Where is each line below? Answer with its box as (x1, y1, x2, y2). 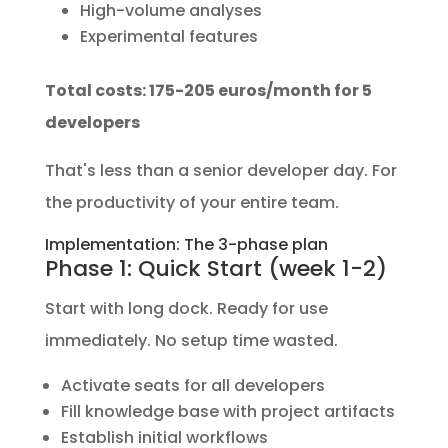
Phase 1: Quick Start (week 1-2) (44, 252, 387, 284)
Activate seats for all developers (60, 373, 325, 397)
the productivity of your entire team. (44, 190, 339, 214)
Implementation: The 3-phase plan (44, 232, 328, 256)
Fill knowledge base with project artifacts (60, 399, 395, 423)
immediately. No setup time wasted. (44, 328, 338, 352)
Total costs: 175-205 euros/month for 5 (44, 78, 372, 102)
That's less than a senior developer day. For (44, 158, 397, 182)
